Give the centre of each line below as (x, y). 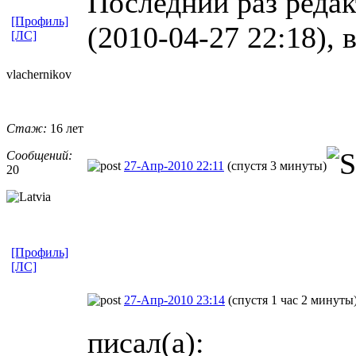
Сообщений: (39, 155)
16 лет (65, 128)
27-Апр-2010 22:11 (174, 165)
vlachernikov (39, 74)
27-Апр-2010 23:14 (174, 300)
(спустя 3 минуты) (277, 165)
